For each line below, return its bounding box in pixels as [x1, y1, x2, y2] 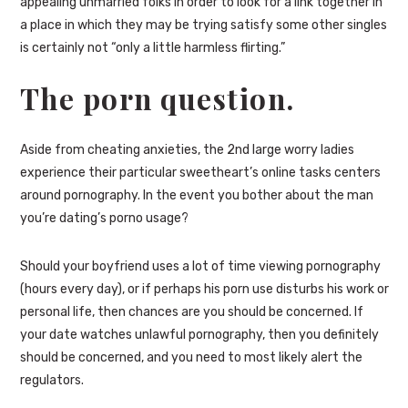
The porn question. [19, 79, 295, 118]
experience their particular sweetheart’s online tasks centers [19, 165, 381, 181]
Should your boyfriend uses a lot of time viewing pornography [19, 259, 381, 275]
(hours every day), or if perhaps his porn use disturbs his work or [19, 281, 389, 298]
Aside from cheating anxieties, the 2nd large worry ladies [19, 142, 354, 158]
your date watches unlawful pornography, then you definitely [19, 327, 379, 343]
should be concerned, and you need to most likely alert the [19, 350, 362, 366]
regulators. [19, 372, 84, 389]
